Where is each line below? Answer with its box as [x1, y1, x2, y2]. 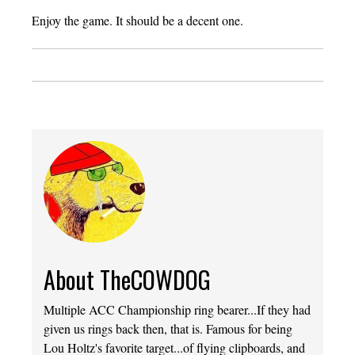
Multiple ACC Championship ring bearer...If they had [44, 301, 311, 319]
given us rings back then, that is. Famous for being [44, 320, 292, 338]
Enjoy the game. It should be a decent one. [32, 11, 243, 29]
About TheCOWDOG [44, 261, 211, 298]
